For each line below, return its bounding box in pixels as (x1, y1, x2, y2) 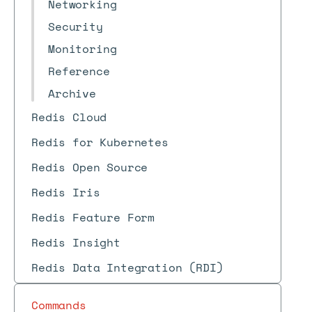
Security (48, 18, 103, 35)
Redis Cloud (31, 109, 107, 125)
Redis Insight (31, 234, 120, 251)
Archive (48, 85, 96, 102)
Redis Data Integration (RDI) (31, 259, 224, 276)
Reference (48, 63, 110, 79)
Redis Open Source (31, 159, 148, 175)
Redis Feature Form (31, 209, 155, 226)
